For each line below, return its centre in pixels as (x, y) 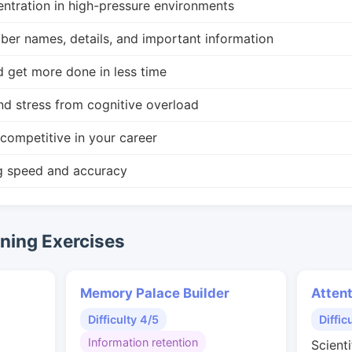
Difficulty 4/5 (123, 319)
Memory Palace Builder (155, 293)
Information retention (143, 342)
